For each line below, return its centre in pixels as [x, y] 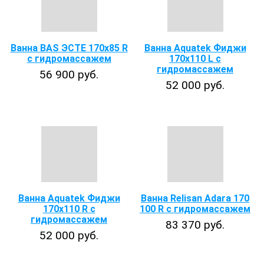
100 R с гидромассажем [195, 209]
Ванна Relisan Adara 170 [195, 198]
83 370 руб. [195, 225]
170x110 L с [195, 59]
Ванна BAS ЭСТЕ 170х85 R [69, 48]
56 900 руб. [69, 75]
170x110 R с [69, 209]
